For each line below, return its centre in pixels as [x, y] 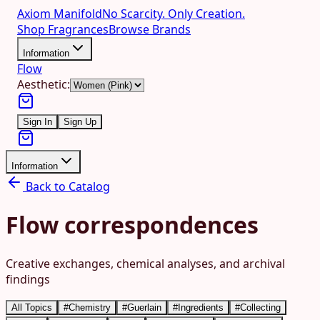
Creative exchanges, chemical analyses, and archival [145, 263]
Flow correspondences [132, 225]
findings [28, 279]
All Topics [32, 307]
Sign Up [80, 122]
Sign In [37, 122]
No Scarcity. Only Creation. [174, 14]
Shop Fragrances [63, 29]
